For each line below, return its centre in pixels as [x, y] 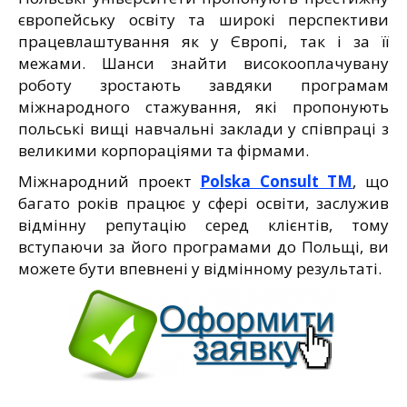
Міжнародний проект [109, 181]
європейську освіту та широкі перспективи [203, 19]
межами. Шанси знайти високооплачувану [203, 63]
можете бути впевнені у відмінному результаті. [200, 268]
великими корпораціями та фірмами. [164, 150]
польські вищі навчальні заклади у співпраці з [203, 128]
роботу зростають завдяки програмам [203, 84]
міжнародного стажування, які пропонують [203, 106]
